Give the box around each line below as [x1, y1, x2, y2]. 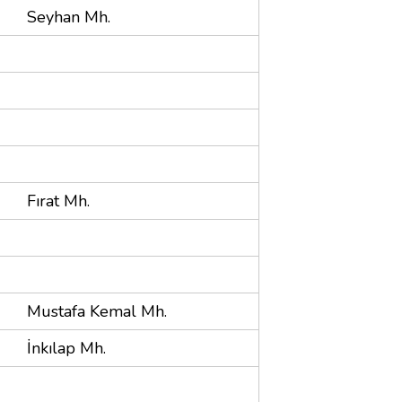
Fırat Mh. [27, 189, 90, 212]
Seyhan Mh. [27, 5, 110, 28]
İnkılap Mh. [27, 336, 106, 359]
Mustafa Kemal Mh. [27, 300, 167, 322]
